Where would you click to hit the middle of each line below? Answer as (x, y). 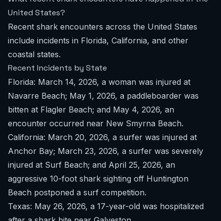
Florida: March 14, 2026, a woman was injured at (99, 82)
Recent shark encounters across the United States (103, 27)
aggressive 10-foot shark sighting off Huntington (98, 179)
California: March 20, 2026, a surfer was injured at (102, 137)
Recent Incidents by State (57, 68)
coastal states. (34, 54)
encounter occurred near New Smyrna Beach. (96, 123)
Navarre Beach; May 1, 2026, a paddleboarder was (103, 96)
